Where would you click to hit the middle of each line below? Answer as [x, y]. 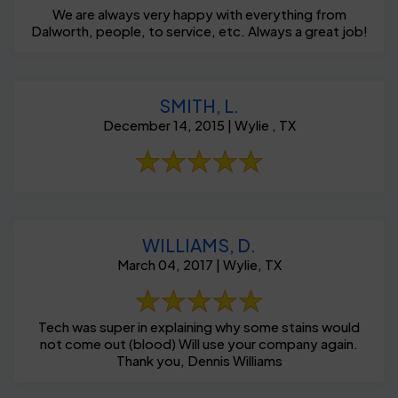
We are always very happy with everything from [199, 13]
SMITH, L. [199, 105]
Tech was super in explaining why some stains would [199, 326]
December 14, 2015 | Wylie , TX [199, 124]
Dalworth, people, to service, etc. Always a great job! [307, 30]
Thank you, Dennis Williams [199, 360]
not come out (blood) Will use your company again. [199, 343]
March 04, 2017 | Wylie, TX [199, 264]
